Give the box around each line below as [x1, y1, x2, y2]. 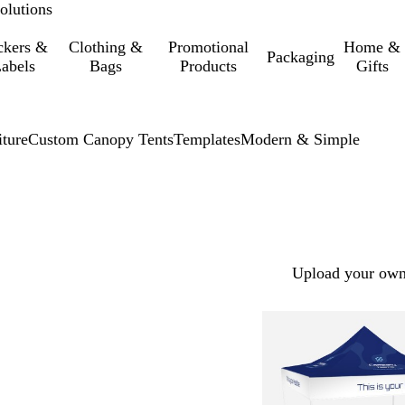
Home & [344, 38, 401, 56]
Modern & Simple [240, 130, 360, 148]
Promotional [168, 38, 250, 56]
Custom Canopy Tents [28, 130, 174, 148]
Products [180, 57, 238, 75]
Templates [174, 130, 240, 148]
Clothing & [69, 38, 144, 56]
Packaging [266, 47, 334, 66]
